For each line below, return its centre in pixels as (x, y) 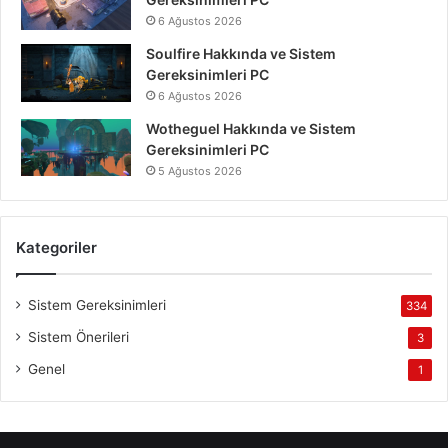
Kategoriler (56, 248)
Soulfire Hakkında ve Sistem (241, 54)
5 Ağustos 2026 (200, 171)
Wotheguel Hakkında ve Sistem (251, 129)
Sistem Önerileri (78, 337)
